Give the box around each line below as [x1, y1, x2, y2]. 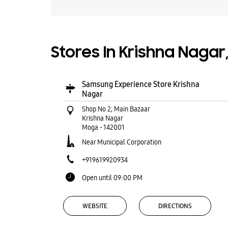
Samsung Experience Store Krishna [81, 79, 199, 89]
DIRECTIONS [158, 202, 192, 210]
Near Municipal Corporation [81, 137, 161, 147]
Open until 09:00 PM [81, 173, 142, 182]
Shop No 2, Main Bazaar [81, 104, 150, 113]
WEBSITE [82, 202, 107, 210]
